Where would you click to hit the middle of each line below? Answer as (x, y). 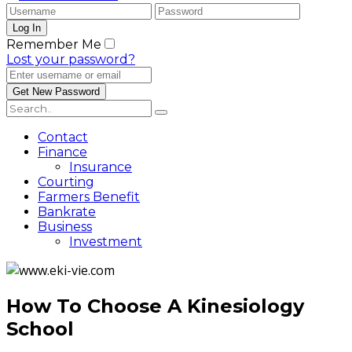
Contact (63, 137)
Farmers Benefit (89, 197)
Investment (106, 242)
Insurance (101, 167)
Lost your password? (71, 59)
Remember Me (54, 44)
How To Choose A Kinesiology (155, 306)
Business (65, 227)
